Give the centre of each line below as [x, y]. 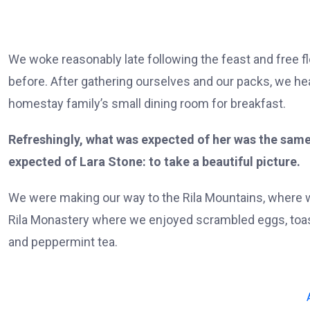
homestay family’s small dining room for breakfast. [147, 103]
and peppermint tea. [63, 242]
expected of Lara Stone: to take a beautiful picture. [154, 162]
